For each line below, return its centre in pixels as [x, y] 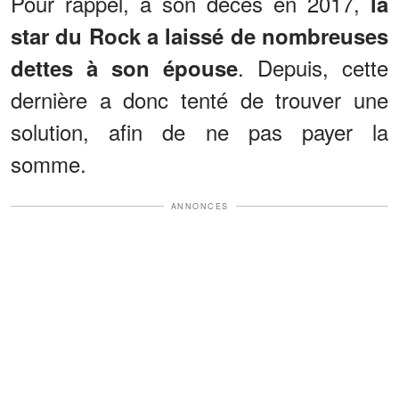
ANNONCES [199, 206]
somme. [49, 163]
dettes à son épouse [124, 67]
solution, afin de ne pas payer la [199, 131]
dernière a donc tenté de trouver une [199, 99]
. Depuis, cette [313, 67]
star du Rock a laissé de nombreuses [199, 35]
